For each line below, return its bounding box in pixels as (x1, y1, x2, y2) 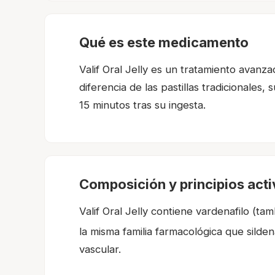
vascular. (79, 242, 121, 255)
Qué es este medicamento (79, 34, 249, 50)
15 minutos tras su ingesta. (79, 99, 206, 111)
